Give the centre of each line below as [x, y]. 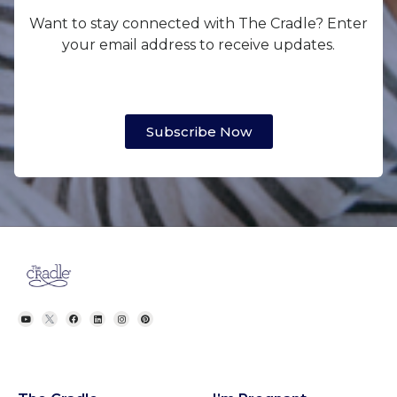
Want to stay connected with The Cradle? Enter [198, 24]
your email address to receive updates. [198, 45]
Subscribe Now [198, 132]
